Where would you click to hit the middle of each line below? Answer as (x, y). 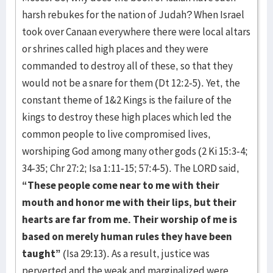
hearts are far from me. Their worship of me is (129, 219)
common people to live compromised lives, (116, 134)
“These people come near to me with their (121, 185)
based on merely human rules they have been (127, 236)
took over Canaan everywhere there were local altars (136, 32)
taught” (41, 253)
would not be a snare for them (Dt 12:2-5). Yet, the (131, 83)
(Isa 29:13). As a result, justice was (135, 253)
